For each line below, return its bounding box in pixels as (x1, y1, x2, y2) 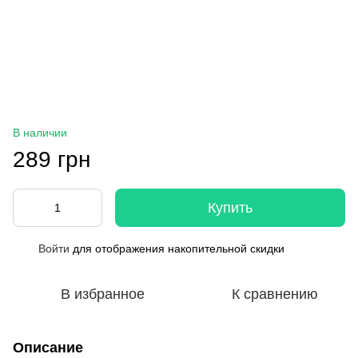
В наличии (13, 125, 67, 139)
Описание (13, 339, 83, 356)
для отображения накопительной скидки (70, 241, 284, 255)
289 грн (13, 146, 90, 172)
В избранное (60, 285, 145, 302)
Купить (208, 199, 253, 216)
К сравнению (232, 285, 318, 302)
